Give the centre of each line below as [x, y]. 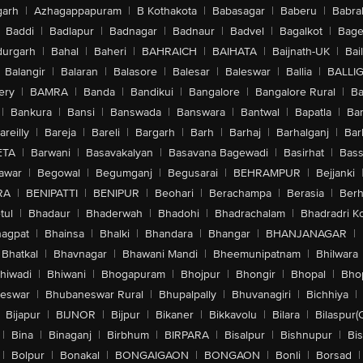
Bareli [105, 132]
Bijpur [126, 315]
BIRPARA [186, 335]
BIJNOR [76, 315]
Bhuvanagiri [261, 295]
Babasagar [239, 11]
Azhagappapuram [78, 11]
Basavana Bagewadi [218, 153]
